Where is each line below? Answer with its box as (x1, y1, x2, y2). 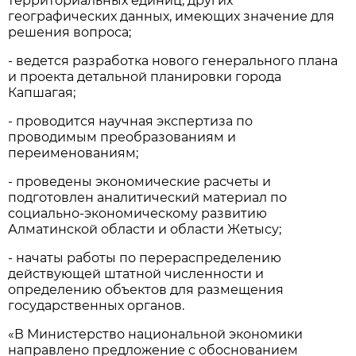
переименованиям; (8, 145, 139, 161)
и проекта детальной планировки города (8, 68, 282, 84)
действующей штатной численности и (8, 265, 265, 281)
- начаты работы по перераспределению (8, 250, 282, 265)
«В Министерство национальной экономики (8, 326, 304, 342)
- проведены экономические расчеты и (8, 173, 272, 189)
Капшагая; (8, 84, 76, 100)
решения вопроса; (8, 24, 132, 40)
